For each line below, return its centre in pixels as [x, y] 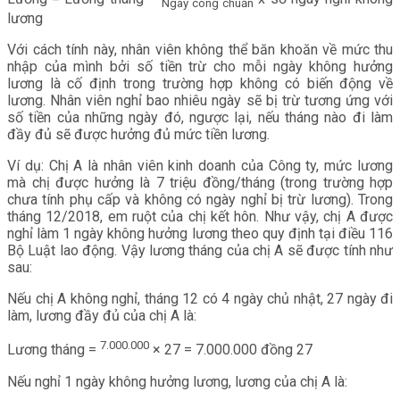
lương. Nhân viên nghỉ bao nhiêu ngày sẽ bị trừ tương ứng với [200, 101]
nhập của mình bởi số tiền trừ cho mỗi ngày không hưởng [200, 67]
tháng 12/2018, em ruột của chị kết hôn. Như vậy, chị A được [200, 217]
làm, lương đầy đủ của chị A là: [102, 316]
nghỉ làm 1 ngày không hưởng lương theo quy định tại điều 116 [200, 234]
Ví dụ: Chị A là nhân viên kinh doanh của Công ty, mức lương [200, 166]
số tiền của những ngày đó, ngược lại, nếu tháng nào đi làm [200, 118]
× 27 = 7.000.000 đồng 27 [231, 350]
